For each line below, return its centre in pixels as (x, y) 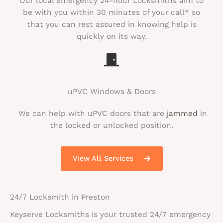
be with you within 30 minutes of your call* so (111, 12)
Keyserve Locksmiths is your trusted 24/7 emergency (110, 214)
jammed (182, 113)
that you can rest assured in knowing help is (111, 24)
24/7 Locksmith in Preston (60, 197)
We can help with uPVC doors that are (91, 113)
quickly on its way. (111, 36)
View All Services (103, 159)
